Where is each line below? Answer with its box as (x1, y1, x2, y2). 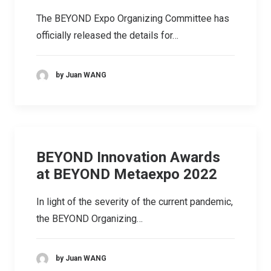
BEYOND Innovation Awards (36, 149, 220, 166)
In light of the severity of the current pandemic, (36, 196, 233, 207)
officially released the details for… (36, 30, 178, 41)
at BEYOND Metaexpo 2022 (36, 166, 217, 183)
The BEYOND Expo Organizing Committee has (36, 13, 229, 24)
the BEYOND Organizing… (36, 213, 143, 224)
